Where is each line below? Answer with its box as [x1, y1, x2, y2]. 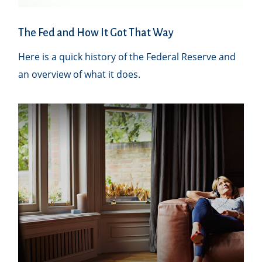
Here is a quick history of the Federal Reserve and [18, 50, 236, 64]
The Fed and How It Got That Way [18, 27, 174, 39]
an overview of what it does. [18, 68, 141, 81]
